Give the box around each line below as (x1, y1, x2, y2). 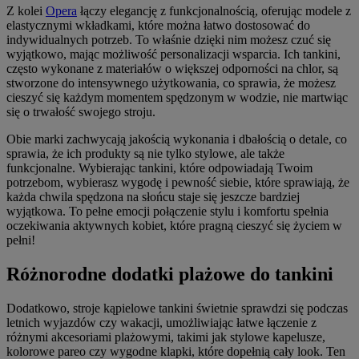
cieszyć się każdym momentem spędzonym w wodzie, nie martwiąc (6, 90, 348, 104)
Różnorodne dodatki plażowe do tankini (6, 263, 333, 284)
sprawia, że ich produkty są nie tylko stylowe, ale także (6, 146, 284, 160)
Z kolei (6, 3, 46, 18)
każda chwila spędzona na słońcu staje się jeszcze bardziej (6, 189, 300, 204)
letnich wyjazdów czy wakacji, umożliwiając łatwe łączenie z (6, 315, 317, 329)
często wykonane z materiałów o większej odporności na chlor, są (6, 61, 338, 75)
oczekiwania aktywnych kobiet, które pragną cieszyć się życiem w (6, 218, 342, 232)
